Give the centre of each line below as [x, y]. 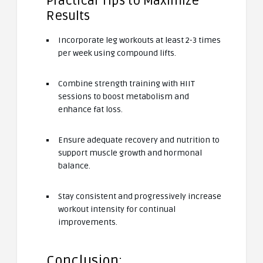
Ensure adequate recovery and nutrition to [139, 140]
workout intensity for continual [117, 209]
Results [68, 16]
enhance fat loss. [90, 109]
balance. [74, 166]
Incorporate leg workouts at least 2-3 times [139, 40]
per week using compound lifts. [117, 53]
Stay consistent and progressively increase [140, 196]
